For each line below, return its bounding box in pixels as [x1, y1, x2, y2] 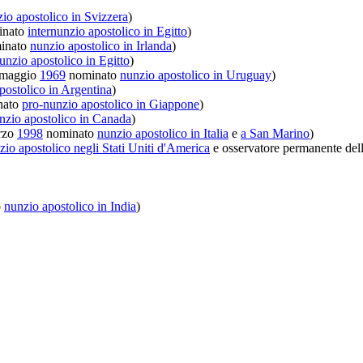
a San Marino [241, 126, 310, 140]
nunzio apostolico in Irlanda [30, 38, 172, 53]
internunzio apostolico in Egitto [28, 23, 187, 38]
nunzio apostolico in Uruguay [120, 67, 271, 82]
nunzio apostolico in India [4, 199, 136, 213]
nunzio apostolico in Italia [97, 126, 228, 140]
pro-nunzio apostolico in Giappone [22, 96, 199, 111]
